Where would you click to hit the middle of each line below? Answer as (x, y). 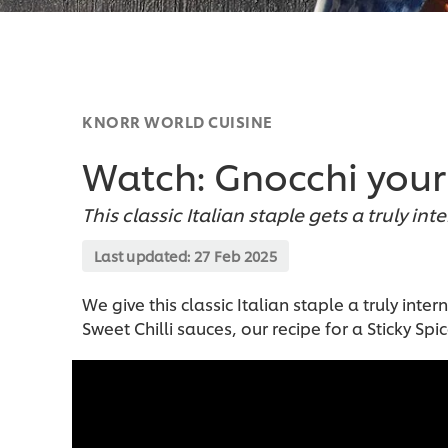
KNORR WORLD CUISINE (177, 122)
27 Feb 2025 (235, 256)
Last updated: (144, 256)
